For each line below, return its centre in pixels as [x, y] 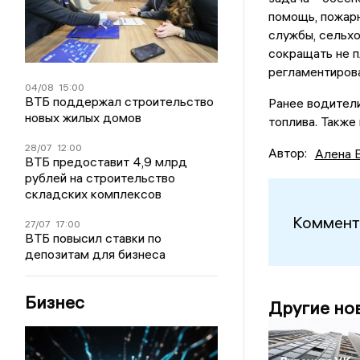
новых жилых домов [84, 117]
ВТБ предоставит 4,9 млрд [106, 161]
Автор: [287, 153]
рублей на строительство [100, 177]
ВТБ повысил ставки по [94, 237]
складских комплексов [94, 193]
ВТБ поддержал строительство [120, 101]
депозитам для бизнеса [96, 254]
